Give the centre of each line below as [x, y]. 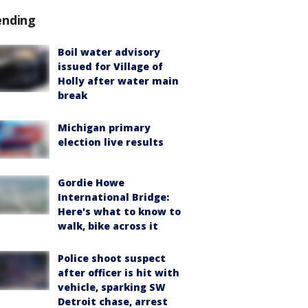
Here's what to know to [119, 212]
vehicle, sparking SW [112, 287]
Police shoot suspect [112, 258]
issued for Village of [110, 67]
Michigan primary [104, 128]
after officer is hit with [119, 273]
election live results [111, 142]
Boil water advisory [109, 52]
